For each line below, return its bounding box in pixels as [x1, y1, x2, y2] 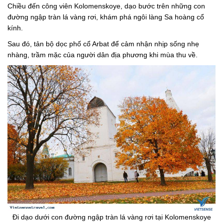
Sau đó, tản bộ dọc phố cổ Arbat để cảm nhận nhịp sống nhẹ [7, 39, 199, 48]
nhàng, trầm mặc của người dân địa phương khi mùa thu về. [7, 50, 198, 59]
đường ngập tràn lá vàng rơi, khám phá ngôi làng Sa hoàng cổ [7, 12, 204, 21]
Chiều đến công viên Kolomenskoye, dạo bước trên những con [7, 1, 205, 10]
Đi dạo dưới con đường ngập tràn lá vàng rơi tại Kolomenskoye [12, 213, 211, 221]
